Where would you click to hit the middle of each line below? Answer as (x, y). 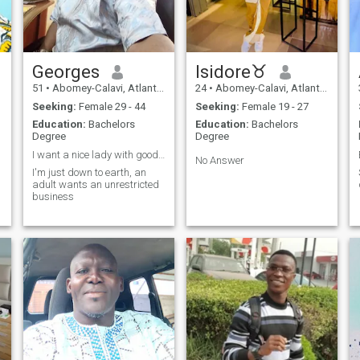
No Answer (219, 161)
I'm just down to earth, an (89, 173)
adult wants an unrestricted (95, 185)
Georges (65, 72)
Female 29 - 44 (110, 106)
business (53, 197)
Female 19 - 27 (274, 106)
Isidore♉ (231, 72)
